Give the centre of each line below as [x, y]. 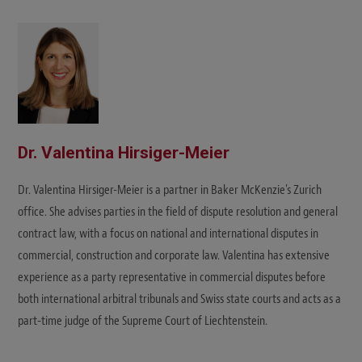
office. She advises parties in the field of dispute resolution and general [178, 212]
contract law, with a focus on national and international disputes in [168, 234]
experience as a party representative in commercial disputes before [172, 278]
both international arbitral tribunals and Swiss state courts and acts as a [179, 299]
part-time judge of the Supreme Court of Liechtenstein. [143, 321]
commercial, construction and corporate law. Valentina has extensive [174, 256]
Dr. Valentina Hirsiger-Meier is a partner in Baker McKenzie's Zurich [170, 190]
